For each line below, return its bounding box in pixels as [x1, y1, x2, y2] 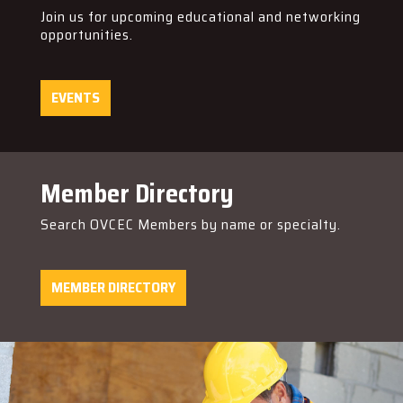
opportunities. [40, 23, 133, 46]
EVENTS [50, 86, 100, 109]
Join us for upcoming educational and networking [40, 5, 361, 28]
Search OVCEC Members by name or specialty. [40, 213, 341, 236]
